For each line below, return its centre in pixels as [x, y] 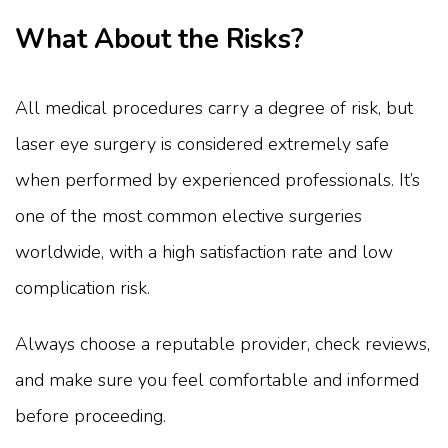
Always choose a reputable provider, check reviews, [222, 343]
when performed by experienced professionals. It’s [217, 179]
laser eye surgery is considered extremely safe [202, 143]
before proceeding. [90, 415]
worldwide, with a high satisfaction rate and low [204, 251]
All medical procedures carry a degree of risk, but [214, 107]
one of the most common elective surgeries [188, 215]
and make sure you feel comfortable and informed [217, 379]
